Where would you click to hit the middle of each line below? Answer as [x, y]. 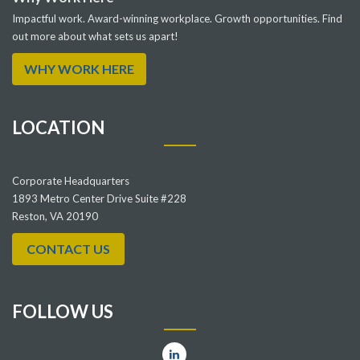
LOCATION [58, 127]
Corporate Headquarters [71, 180]
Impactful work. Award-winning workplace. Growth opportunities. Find [177, 18]
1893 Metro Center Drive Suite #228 [99, 198]
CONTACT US [68, 248]
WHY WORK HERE [79, 68]
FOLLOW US [63, 311]
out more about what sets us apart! [95, 36]
